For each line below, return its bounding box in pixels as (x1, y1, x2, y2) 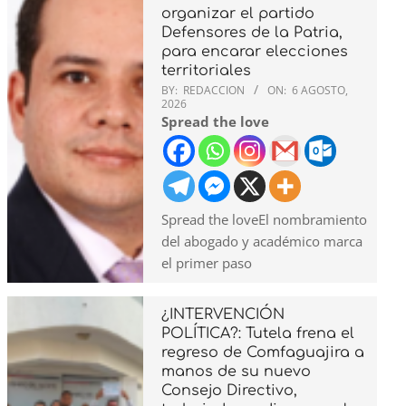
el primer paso (161, 253, 252, 272)
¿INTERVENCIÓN (161, 305, 285, 323)
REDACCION (183, 82, 245, 98)
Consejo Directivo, (161, 382, 297, 399)
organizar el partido (161, 5, 314, 22)
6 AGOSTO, (292, 82, 348, 98)
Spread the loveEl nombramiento (161, 209, 367, 228)
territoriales (161, 62, 251, 79)
